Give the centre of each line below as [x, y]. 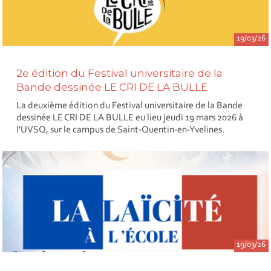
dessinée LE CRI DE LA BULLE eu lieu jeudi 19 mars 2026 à [130, 118]
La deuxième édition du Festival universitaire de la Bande [130, 106]
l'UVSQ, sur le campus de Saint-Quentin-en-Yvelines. [121, 130]
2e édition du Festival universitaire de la [120, 73]
